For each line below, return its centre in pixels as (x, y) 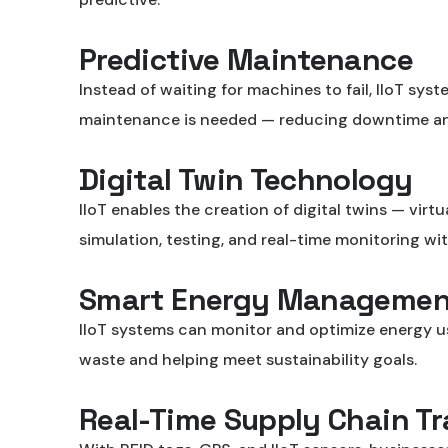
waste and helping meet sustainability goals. (248, 359)
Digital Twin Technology (246, 179)
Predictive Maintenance (246, 59)
